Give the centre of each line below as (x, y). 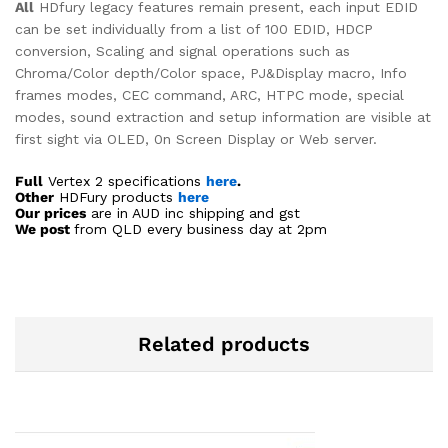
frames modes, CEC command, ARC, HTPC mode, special (209, 94)
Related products (224, 344)
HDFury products (116, 197)
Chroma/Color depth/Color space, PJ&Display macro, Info (211, 72)
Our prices (50, 213)
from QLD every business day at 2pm (200, 229)
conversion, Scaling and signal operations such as (182, 50)
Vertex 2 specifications (124, 181)
